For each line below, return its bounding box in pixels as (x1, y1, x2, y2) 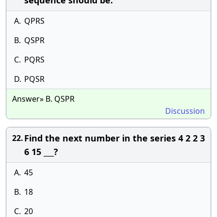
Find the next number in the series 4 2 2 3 (24, 132, 205, 144)
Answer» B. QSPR (12, 93, 75, 104)
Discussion (165, 106, 205, 116)
